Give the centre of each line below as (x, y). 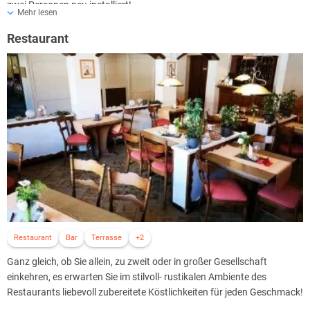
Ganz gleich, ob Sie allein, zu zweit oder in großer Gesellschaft (137, 262)
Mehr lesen (37, 12)
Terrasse (107, 238)
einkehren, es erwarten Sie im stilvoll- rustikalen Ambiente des (138, 277)
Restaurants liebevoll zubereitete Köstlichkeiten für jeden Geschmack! (155, 292)
